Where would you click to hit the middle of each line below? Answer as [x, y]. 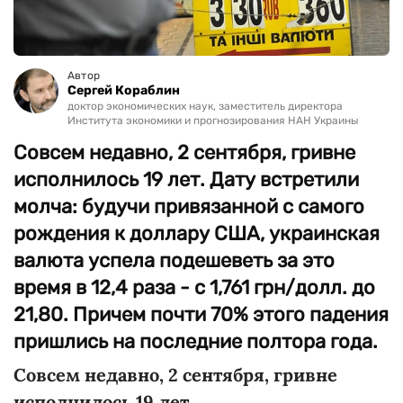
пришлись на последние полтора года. [196, 341]
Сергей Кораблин [124, 90]
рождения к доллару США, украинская [197, 233]
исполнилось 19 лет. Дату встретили [186, 179]
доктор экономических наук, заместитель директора [205, 106]
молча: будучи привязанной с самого [189, 206]
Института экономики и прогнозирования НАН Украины [213, 121]
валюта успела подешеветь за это [174, 260]
